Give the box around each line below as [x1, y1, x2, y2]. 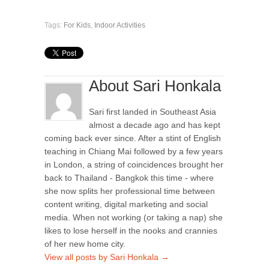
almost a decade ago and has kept [89, 120, 220, 130]
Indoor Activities [94, 21, 145, 29]
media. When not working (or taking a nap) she [44, 213, 223, 223]
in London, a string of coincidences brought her [44, 160, 223, 170]
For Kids [64, 21, 91, 29]
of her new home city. [44, 239, 125, 249]
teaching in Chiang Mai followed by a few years [44, 147, 223, 157]
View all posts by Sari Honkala [44, 252, 161, 262]
